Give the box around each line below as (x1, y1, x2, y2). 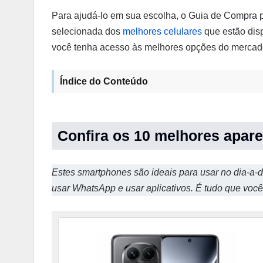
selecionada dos (52, 26, 123, 36)
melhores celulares (123, 26, 202, 36)
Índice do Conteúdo (60, 76, 148, 86)
